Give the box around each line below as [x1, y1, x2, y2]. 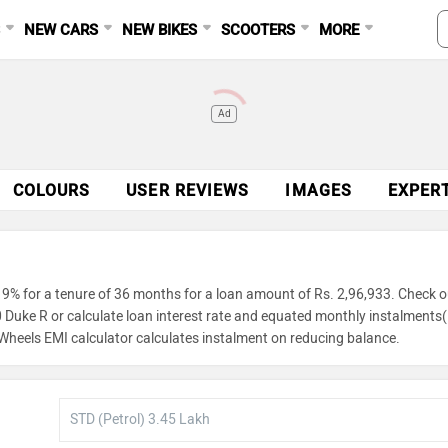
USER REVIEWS [126, 181, 250, 200]
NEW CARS [24, 21, 99, 39]
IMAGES [285, 181, 353, 200]
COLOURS [12, 181, 91, 200]
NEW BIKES [122, 21, 198, 39]
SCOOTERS [221, 21, 296, 39]
